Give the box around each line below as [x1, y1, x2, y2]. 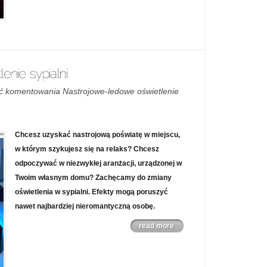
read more [139, 222, 174, 230]
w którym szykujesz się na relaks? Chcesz [15, 145, 159, 153]
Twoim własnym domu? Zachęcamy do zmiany [15, 173, 172, 182]
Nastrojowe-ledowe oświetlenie [63, 86, 179, 96]
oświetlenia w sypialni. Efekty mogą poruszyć [15, 188, 168, 196]
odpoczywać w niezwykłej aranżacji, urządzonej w [15, 159, 182, 167]
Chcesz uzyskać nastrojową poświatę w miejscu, [15, 131, 180, 139]
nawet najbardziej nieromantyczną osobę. [15, 202, 155, 210]
